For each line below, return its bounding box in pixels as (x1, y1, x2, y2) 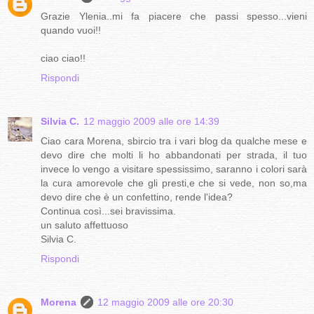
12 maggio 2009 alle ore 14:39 (83, 115, 219, 127)
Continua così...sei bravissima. (41, 205, 176, 217)
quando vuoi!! (41, 25, 101, 36)
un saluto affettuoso (41, 219, 128, 231)
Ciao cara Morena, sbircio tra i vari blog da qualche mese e (41, 135, 307, 146)
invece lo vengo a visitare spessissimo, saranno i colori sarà (41, 163, 307, 175)
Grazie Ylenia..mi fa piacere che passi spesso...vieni (41, 11, 307, 22)
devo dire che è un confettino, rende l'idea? (41, 191, 233, 203)
